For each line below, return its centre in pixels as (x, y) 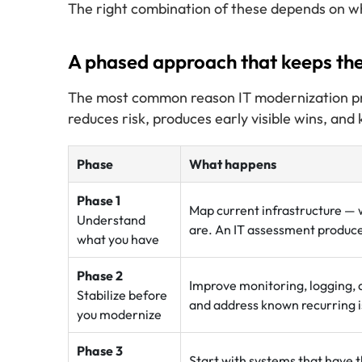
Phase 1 (99, 200)
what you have (118, 239)
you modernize (119, 314)
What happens (233, 164)
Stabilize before (122, 295)
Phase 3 (100, 351)
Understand (111, 220)
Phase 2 (100, 276)
